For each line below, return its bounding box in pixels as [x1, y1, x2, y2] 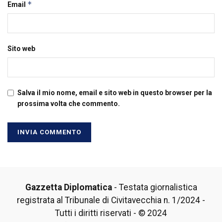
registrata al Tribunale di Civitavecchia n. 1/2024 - [17, 195, 205, 206]
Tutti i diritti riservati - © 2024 [55, 208, 167, 219]
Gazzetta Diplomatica [25, 182, 112, 193]
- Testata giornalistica [111, 182, 197, 193]
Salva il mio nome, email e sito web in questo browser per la [17, 89, 212, 97]
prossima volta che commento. [17, 100, 120, 108]
